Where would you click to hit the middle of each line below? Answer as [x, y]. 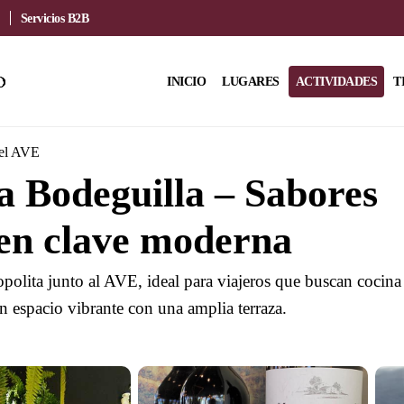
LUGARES [251, 81]
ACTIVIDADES [336, 81]
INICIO [186, 81]
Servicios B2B [54, 18]
